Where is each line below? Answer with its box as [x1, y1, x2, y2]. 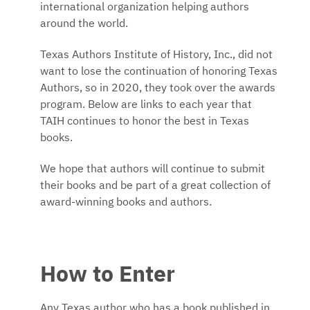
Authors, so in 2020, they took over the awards [40, 82, 275, 94]
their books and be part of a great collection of [40, 180, 271, 192]
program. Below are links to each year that [40, 99, 252, 111]
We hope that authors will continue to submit [40, 163, 265, 175]
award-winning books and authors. [40, 197, 212, 208]
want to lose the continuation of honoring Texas [40, 66, 277, 77]
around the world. [40, 19, 128, 30]
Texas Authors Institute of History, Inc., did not [40, 49, 273, 61]
